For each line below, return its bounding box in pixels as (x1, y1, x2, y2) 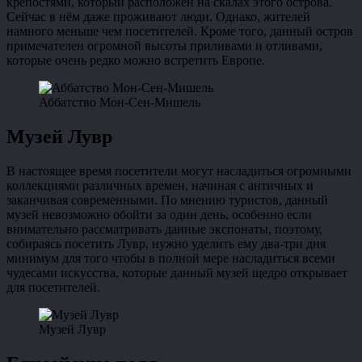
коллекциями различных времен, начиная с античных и (6, 179, 314, 193)
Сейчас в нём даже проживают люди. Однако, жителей (6, 10, 310, 24)
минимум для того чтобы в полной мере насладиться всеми (6, 251, 335, 266)
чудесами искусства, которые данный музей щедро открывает (6, 266, 347, 280)
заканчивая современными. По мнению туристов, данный (6, 193, 328, 208)
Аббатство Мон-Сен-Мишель (39, 95, 200, 110)
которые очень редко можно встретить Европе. (6, 53, 265, 68)
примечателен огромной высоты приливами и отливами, (6, 39, 322, 53)
